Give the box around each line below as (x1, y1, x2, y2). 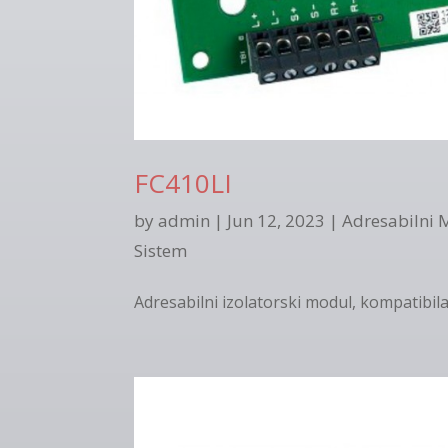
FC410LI (134, 164, 233, 201)
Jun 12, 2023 (227, 208, 326, 232)
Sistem (134, 238, 188, 262)
